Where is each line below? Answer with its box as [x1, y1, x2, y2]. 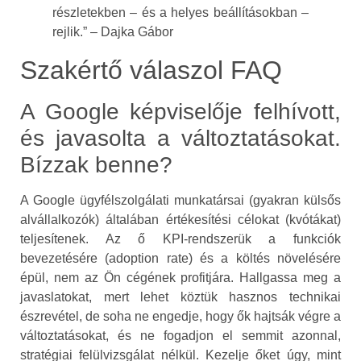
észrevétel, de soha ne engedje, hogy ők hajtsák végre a [20, 309, 341, 324]
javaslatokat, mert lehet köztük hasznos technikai [20, 290, 341, 305]
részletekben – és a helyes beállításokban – [52, 6, 309, 20]
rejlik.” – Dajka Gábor [52, 25, 173, 39]
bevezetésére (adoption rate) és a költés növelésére [20, 251, 341, 266]
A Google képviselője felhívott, [20, 99, 341, 125]
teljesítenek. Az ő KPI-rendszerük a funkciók [20, 232, 341, 247]
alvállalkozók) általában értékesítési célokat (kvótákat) [20, 213, 341, 227]
